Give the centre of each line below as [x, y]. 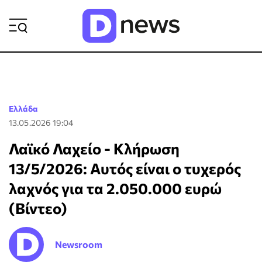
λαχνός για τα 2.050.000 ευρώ [115, 188]
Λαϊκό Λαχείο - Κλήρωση [94, 148]
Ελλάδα [23, 108]
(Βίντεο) [38, 208]
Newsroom [79, 244]
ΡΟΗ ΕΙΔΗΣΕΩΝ [189, 16]
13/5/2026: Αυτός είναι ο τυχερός [125, 168]
